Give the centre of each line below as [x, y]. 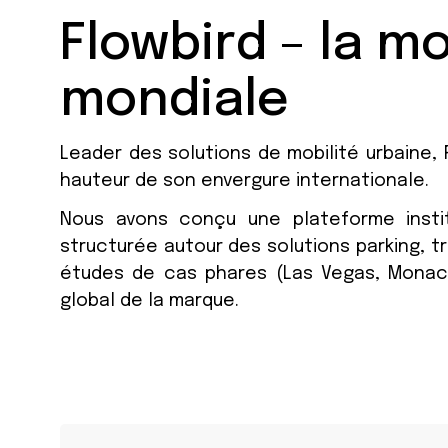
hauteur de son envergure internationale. [244, 181]
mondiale [174, 101]
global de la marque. [149, 301]
